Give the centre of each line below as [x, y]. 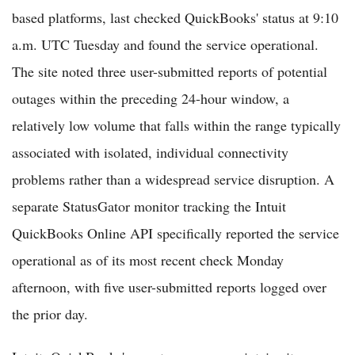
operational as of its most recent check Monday [148, 260]
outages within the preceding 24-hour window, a [151, 98]
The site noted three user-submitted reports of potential [170, 71]
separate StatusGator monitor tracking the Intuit [149, 206]
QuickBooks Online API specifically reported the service [176, 233]
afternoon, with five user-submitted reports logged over [169, 286]
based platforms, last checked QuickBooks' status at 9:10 [175, 17]
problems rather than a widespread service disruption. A [173, 179]
